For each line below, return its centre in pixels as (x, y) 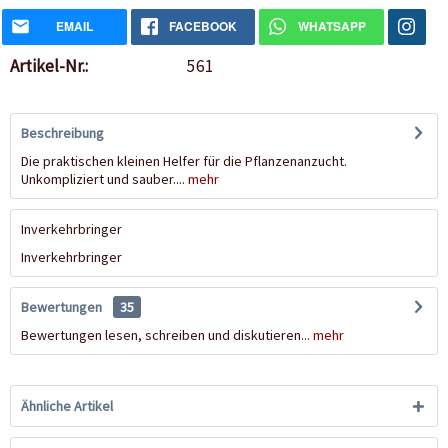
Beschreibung (62, 133)
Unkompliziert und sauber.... (103, 179)
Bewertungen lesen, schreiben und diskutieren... (165, 335)
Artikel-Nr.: (49, 66)
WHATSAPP (331, 26)
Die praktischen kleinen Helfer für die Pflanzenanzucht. (184, 161)
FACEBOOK (202, 26)
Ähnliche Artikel (67, 406)
